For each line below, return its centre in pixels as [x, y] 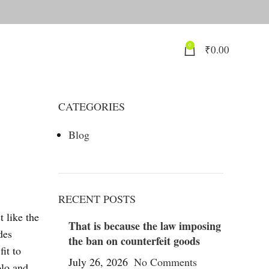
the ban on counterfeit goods [134, 241]
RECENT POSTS [97, 199]
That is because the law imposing [144, 226]
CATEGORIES [91, 106]
